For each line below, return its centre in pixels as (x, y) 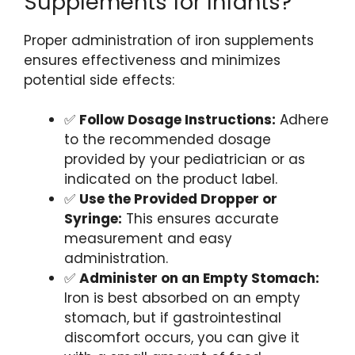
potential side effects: (99, 80)
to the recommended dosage (168, 140)
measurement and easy (148, 239)
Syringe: (93, 219)
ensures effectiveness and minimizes (152, 60)
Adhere (302, 120)
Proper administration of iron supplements (169, 40)
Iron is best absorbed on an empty (182, 298)
